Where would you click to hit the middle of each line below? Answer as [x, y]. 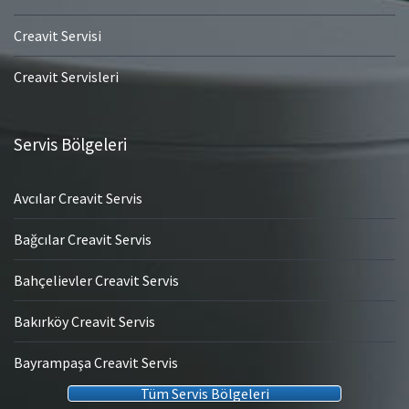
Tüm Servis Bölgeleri [204, 394]
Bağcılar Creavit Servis [83, 240]
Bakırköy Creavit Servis [84, 322]
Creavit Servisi [58, 36]
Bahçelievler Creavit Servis [96, 281]
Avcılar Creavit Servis [78, 199]
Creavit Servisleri [66, 77]
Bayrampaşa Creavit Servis [96, 363]
